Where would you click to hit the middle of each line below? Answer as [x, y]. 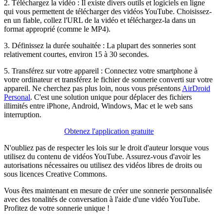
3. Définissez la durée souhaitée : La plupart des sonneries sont [100, 45]
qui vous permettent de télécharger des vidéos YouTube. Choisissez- [108, 11]
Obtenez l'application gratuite [109, 131]
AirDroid [196, 88]
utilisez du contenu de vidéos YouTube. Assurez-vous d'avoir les [102, 156]
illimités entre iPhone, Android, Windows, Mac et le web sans [98, 106]
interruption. [23, 114]
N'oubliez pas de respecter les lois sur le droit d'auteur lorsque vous [106, 147]
